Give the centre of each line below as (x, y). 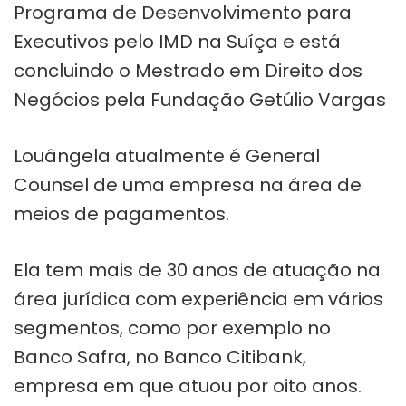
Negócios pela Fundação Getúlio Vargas (200, 99)
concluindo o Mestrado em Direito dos (188, 70)
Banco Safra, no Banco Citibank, (160, 357)
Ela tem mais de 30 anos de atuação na (197, 270)
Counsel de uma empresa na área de (188, 184)
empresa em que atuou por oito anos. (188, 386)
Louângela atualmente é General (167, 155)
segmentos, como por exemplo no (172, 328)
